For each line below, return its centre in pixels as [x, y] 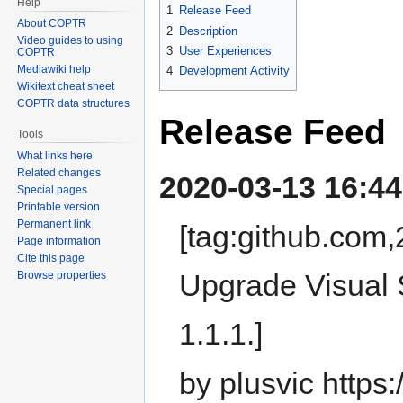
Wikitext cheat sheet [66, 87]
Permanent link [54, 224]
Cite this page [51, 259]
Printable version [59, 207]
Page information [59, 242]
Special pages [53, 190]
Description [208, 31]
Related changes [59, 173]
